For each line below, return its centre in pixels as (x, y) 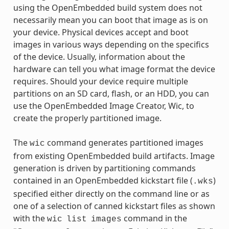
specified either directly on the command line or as (111, 193)
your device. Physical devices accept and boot (101, 32)
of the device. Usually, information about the (99, 56)
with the (30, 218)
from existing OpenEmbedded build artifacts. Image (114, 156)
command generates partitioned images (124, 142)
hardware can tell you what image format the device (114, 69)
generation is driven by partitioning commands (104, 168)
